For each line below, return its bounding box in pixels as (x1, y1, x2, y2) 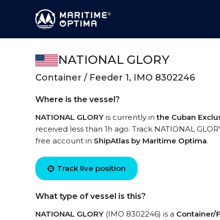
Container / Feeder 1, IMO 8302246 (35, 72, 195, 83)
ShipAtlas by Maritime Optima (94, 136, 207, 145)
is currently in (104, 112, 157, 122)
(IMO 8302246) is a (104, 209, 176, 219)
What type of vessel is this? (35, 192, 146, 201)
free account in (35, 136, 94, 145)
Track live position (57, 164, 126, 173)
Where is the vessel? (35, 95, 120, 104)
